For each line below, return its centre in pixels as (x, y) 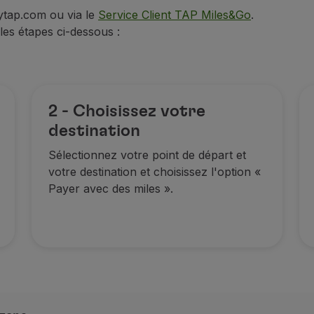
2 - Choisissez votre (127, 111)
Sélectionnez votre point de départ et (148, 155)
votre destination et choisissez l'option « (155, 172)
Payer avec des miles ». (111, 189)
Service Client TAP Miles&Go (175, 15)
